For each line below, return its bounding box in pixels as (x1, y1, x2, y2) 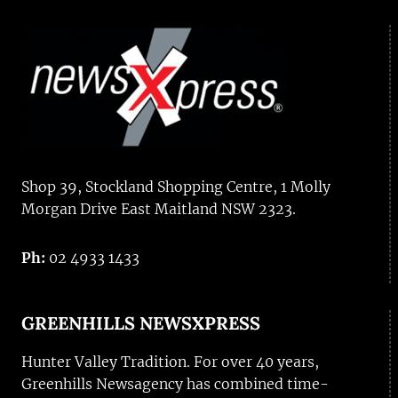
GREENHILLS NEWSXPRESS (21, 312, 260, 335)
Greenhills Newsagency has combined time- (21, 375, 329, 394)
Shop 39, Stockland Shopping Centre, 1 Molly (21, 178, 330, 196)
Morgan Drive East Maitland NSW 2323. (21, 200, 296, 219)
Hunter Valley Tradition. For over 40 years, (21, 353, 319, 371)
